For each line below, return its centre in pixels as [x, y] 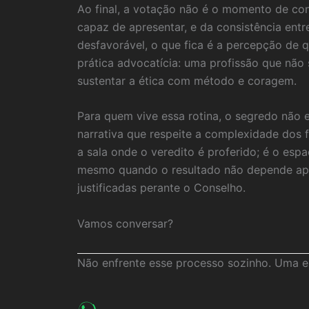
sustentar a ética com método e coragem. [187, 80]
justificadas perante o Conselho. [161, 188]
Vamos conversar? [125, 223]
